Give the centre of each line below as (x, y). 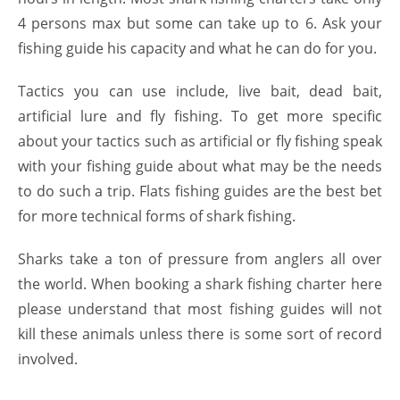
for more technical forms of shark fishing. (157, 216)
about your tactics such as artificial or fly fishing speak (200, 141)
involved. (48, 358)
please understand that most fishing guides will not (200, 308)
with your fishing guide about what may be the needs (200, 166)
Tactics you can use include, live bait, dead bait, (200, 91)
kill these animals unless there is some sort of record (200, 333)
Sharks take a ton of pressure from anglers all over (200, 258)
